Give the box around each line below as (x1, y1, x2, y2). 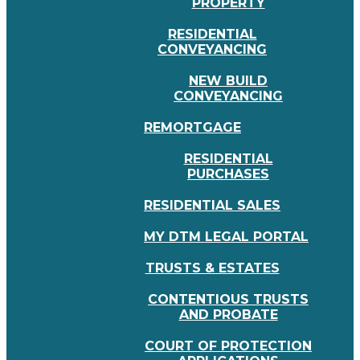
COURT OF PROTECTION (145, 338, 312, 354)
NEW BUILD (189, 73, 268, 89)
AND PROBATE (178, 307, 278, 323)
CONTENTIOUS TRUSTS (148, 292, 309, 308)
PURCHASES (187, 166, 269, 182)
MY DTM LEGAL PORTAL (144, 229, 309, 245)
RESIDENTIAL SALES (144, 198, 280, 214)
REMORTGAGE (144, 120, 241, 136)
